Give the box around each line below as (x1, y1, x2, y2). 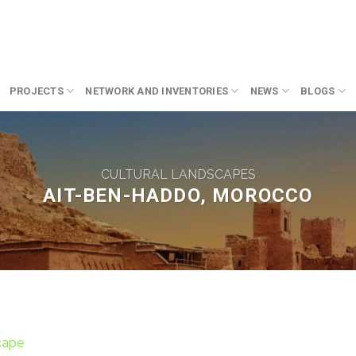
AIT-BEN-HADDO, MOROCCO (43, 184, 313, 207)
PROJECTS (9, 84, 64, 97)
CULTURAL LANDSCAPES (100, 167, 256, 183)
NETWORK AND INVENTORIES (85, 84, 229, 97)
